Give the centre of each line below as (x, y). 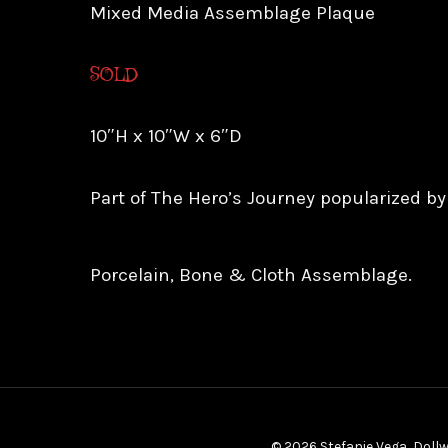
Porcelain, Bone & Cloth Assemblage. (251, 275)
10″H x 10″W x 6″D (166, 136)
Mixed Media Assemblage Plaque (232, 13)
